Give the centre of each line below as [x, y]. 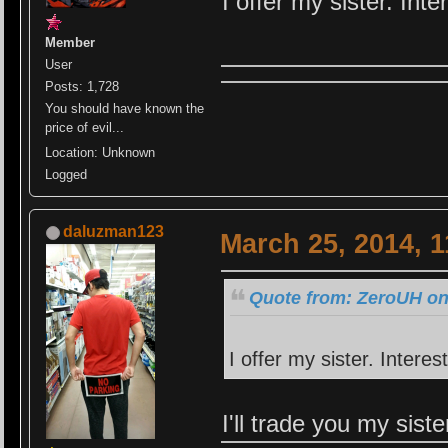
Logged [66, 175]
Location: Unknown [100, 153]
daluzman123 [114, 232]
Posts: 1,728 [82, 87]
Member [70, 43]
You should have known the [125, 109]
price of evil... [85, 128]
